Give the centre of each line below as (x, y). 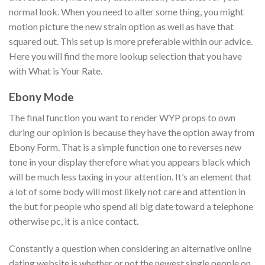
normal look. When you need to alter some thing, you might (126, 11)
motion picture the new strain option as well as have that (121, 26)
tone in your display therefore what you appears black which (130, 161)
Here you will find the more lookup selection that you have (125, 56)
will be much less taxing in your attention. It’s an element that (130, 176)
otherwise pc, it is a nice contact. (74, 221)
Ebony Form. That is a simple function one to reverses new (125, 147)
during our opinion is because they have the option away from (132, 132)
